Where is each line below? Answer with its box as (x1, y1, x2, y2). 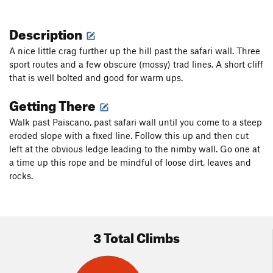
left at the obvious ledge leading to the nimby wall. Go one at (9, 143, 260, 155)
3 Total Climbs (93, 225, 180, 247)
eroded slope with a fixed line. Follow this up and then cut (9, 130, 249, 141)
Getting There (9, 93, 98, 115)
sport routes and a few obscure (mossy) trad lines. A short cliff (9, 58, 263, 70)
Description (9, 21, 85, 43)
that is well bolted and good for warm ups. (9, 72, 183, 83)
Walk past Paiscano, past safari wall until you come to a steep (9, 116, 262, 128)
